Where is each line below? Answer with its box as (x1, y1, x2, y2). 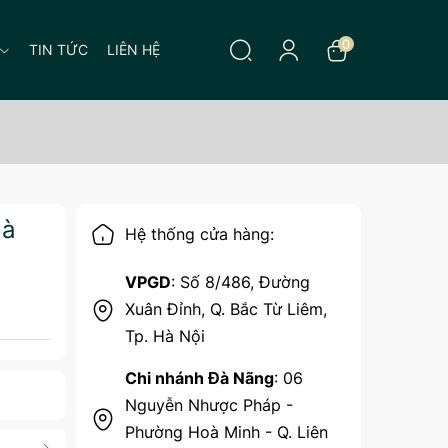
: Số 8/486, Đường (171, 272, 310, 292)
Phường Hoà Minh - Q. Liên (125, 422, 328, 442)
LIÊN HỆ (106, 41, 160, 58)
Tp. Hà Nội (125, 326, 205, 346)
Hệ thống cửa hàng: (125, 223, 274, 244)
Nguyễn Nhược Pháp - (125, 395, 293, 415)
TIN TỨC (28, 41, 88, 58)
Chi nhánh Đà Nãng (125, 368, 274, 388)
